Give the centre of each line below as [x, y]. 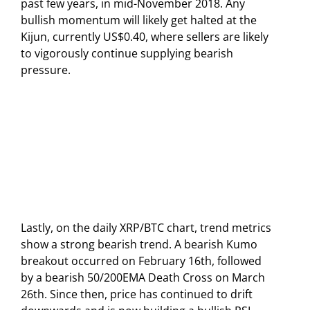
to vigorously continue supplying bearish [127, 53]
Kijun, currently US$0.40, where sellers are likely [145, 36]
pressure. [46, 70]
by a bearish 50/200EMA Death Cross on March [143, 278]
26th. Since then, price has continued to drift [137, 294]
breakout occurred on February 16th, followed [141, 261]
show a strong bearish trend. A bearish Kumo [139, 245]
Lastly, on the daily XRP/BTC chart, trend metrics [146, 228]
